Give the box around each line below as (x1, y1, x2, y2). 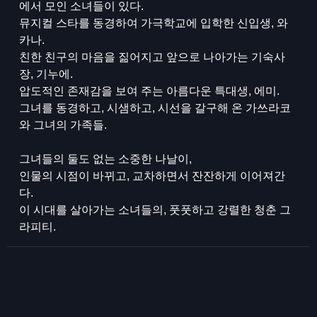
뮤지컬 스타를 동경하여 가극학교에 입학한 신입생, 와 (19, 17, 289, 29)
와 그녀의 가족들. (19, 119, 108, 131)
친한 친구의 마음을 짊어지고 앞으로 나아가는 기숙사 (19, 51, 286, 63)
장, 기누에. (19, 68, 74, 80)
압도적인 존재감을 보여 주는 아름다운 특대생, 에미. (19, 85, 280, 97)
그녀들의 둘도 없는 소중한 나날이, (19, 153, 192, 165)
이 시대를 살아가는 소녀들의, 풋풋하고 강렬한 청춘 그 (19, 204, 292, 216)
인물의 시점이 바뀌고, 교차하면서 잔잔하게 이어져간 (19, 170, 286, 182)
